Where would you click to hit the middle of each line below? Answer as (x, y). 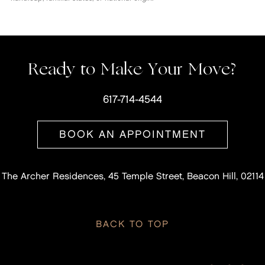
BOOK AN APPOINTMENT (132, 135)
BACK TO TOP (132, 224)
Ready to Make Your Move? (132, 69)
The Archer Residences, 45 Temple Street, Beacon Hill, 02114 (132, 177)
